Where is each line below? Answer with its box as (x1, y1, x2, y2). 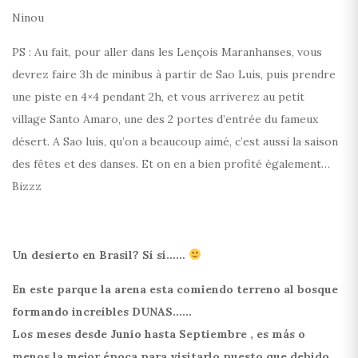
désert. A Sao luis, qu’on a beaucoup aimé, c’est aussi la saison (12, 133, 338, 149)
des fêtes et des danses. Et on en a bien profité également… (12, 156, 330, 171)
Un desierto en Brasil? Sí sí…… (12, 247, 189, 262)
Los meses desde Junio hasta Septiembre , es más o (12, 326, 305, 341)
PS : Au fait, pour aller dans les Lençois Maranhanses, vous (12, 44, 322, 59)
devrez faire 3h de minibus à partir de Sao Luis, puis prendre (12, 66, 336, 82)
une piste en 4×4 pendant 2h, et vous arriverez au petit (12, 89, 304, 104)
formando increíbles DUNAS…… (12, 304, 192, 319)
